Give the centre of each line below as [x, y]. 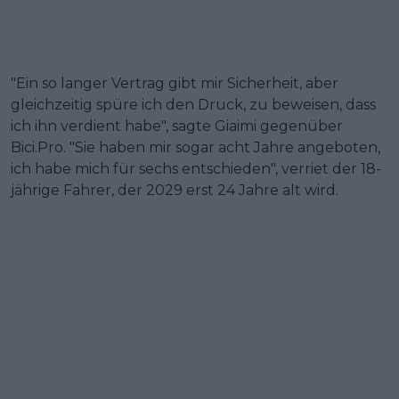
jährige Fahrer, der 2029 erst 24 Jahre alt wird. [175, 190]
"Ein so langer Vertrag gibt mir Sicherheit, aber [175, 83]
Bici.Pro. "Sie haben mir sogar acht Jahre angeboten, [195, 147]
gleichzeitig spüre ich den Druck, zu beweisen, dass [193, 104]
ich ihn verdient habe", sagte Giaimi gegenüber [177, 126]
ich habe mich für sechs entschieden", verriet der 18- [196, 168]
